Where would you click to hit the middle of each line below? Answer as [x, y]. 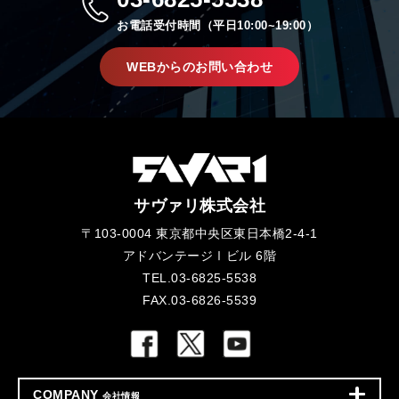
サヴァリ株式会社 [199, 206]
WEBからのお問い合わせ [199, 67]
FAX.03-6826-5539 [199, 301]
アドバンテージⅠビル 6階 [199, 256]
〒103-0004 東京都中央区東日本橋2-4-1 [199, 234]
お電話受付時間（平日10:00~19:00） [217, 26]
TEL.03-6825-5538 [199, 278]
